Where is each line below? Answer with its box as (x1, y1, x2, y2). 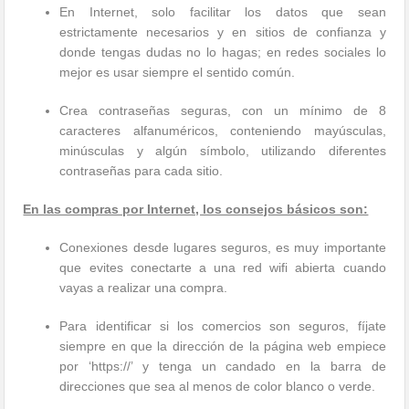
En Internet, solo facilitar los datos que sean (59, 5, 386, 20)
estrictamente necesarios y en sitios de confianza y (59, 25, 386, 40)
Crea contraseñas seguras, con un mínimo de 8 (59, 103, 386, 119)
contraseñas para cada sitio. (59, 163, 224, 179)
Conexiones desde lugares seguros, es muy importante (59, 240, 386, 256)
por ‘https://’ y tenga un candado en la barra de (59, 359, 386, 374)
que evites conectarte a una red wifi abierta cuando (59, 260, 386, 276)
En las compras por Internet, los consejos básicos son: (23, 202, 369, 217)
